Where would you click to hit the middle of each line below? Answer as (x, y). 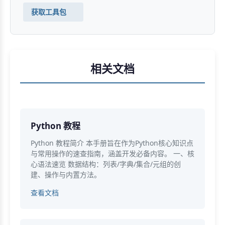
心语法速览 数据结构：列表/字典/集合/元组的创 (106, 164)
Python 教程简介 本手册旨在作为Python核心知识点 (112, 143)
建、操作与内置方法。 (66, 174)
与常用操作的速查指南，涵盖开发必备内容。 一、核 (113, 153)
